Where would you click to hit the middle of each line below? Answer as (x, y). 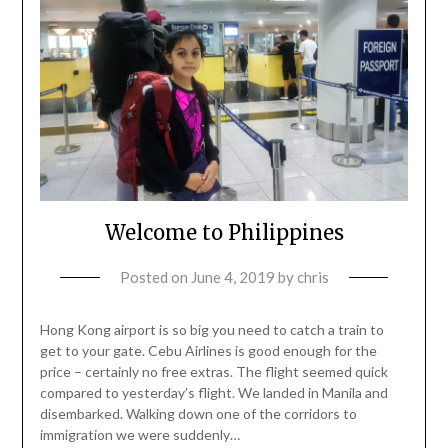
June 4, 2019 (232, 276)
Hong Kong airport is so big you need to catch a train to (211, 329)
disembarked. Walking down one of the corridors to (198, 413)
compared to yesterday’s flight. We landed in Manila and (213, 392)
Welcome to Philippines (224, 232)
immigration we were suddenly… (139, 434)
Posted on (155, 276)
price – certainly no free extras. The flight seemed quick (213, 371)
